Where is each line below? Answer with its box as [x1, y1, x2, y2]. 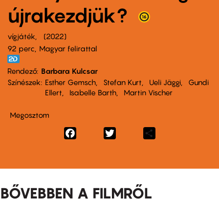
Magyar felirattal [39, 44, 97, 53]
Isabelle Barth [69, 88, 116, 97]
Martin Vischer [124, 88, 173, 97]
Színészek [7, 77, 41, 87]
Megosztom [10, 110, 49, 119]
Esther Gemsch [45, 77, 96, 87]
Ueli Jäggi [149, 77, 181, 87]
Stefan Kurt [103, 77, 142, 87]
